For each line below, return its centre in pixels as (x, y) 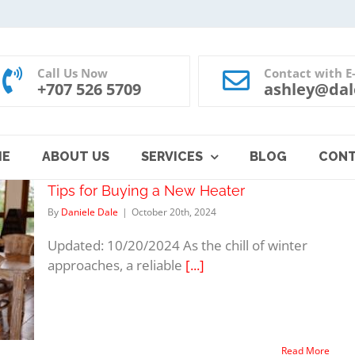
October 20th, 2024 (174, 212)
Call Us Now (72, 73)
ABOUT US (75, 157)
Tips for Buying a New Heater (146, 190)
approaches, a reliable (116, 265)
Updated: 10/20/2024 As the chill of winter (177, 245)
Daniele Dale (90, 212)
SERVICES (172, 157)
